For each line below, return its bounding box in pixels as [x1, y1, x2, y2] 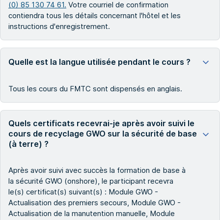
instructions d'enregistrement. [8, 22, 110, 31]
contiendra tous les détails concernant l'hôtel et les [8, 11, 181, 21]
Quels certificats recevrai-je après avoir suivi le [8, 118, 194, 129]
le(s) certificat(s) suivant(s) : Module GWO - [8, 187, 158, 197]
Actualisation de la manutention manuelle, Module [8, 209, 175, 219]
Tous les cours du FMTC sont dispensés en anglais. [8, 84, 182, 94]
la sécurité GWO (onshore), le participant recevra [8, 176, 173, 186]
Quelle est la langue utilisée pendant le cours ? [8, 56, 191, 67]
